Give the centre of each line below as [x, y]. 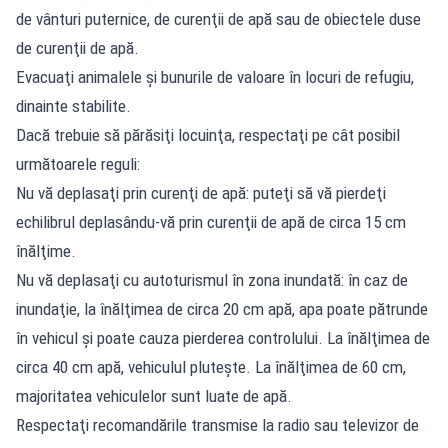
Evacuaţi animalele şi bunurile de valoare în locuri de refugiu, [215, 76]
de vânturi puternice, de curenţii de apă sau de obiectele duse [218, 18]
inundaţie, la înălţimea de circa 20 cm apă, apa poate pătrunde [222, 308]
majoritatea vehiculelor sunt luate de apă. [154, 395]
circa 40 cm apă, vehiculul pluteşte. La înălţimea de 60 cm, [211, 366]
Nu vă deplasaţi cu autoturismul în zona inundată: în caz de [212, 279]
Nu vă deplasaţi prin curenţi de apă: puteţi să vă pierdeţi [201, 192]
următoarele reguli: [78, 163]
